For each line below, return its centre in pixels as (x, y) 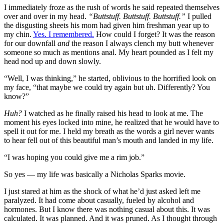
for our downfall (31, 43)
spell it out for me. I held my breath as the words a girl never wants (109, 131)
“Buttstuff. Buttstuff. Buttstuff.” (137, 16)
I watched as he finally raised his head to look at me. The (112, 113)
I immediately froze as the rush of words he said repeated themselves (112, 7)
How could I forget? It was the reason (154, 34)
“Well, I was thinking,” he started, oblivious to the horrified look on (110, 78)
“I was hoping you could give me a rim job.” (74, 157)
